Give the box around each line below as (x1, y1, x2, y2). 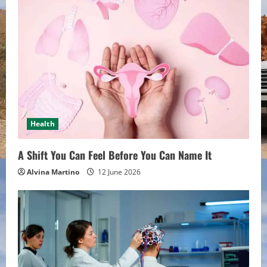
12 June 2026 (96, 167, 141, 178)
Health (30, 119, 55, 129)
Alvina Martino (27, 167, 79, 178)
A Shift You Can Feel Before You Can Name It (18, 147, 212, 163)
